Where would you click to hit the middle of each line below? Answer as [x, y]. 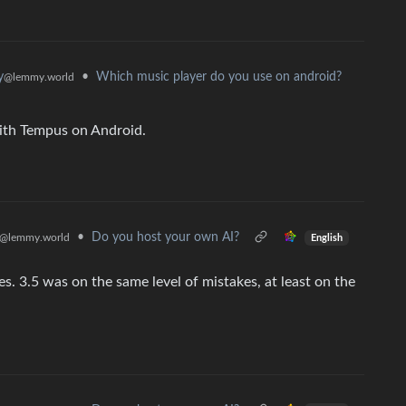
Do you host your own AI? [165, 237]
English [326, 238]
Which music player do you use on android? [219, 77]
